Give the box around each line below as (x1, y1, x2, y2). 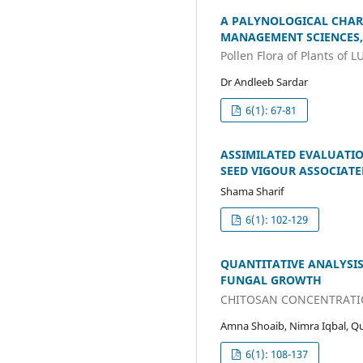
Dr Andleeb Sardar (220, 75, 308, 90)
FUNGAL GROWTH (220, 272, 322, 288)
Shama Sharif (220, 184, 284, 199)
